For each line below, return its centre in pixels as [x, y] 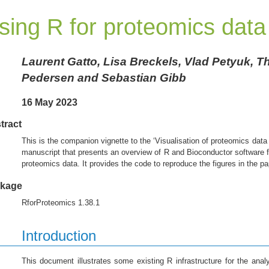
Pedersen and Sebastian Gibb [104, 77]
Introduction [59, 236]
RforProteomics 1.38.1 [60, 203]
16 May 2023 [49, 102]
